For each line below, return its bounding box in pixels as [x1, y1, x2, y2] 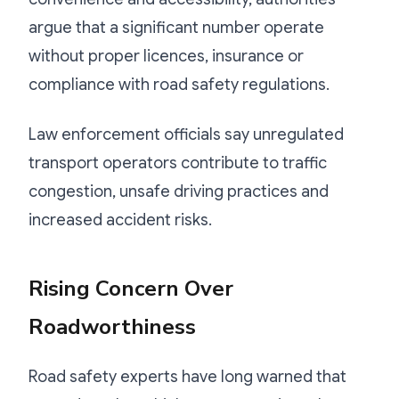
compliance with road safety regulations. [28, 74, 330, 94]
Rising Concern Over [28, 273, 233, 303]
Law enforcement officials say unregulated [28, 124, 344, 144]
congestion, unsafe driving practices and [28, 181, 329, 201]
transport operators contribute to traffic [28, 152, 327, 173]
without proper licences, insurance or [28, 45, 304, 66]
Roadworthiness [28, 312, 196, 341]
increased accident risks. [28, 209, 212, 230]
